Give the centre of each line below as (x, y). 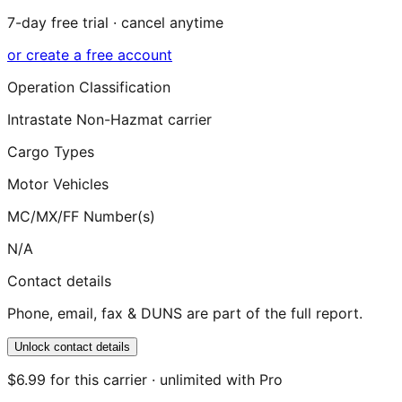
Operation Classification (89, 87)
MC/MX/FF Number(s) (81, 217)
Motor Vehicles (58, 184)
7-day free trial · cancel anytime (115, 23)
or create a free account (90, 55)
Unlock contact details (72, 347)
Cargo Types (51, 152)
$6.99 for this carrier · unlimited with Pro (145, 380)
